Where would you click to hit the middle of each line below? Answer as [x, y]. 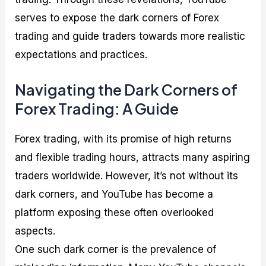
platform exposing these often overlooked [115, 212]
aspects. [35, 231]
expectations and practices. [81, 54]
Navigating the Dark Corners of [126, 89]
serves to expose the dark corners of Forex [117, 18]
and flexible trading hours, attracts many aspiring [133, 157]
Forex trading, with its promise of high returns [123, 139]
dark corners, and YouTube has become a [114, 194]
